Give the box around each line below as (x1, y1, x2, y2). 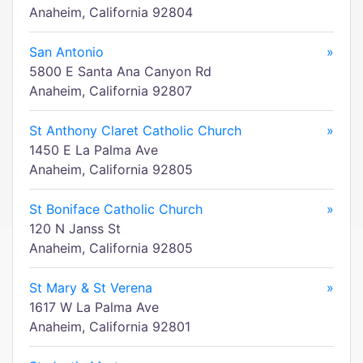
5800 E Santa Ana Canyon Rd (29, 63, 211, 79)
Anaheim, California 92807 (29, 83, 192, 99)
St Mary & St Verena (29, 280, 152, 296)
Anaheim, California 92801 (29, 318, 190, 335)
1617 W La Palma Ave (29, 299, 159, 315)
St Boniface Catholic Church (29, 201, 203, 217)
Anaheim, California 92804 (29, 4, 193, 20)
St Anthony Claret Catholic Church (29, 122, 241, 139)
